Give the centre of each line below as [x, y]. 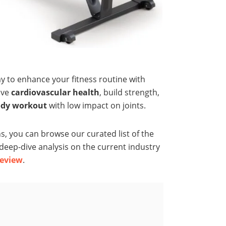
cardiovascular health [55, 93]
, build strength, [129, 93]
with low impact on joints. [96, 106]
